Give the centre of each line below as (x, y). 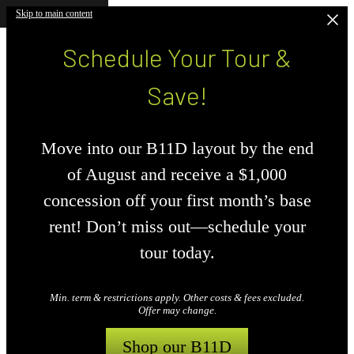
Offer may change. (177, 310)
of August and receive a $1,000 (177, 175)
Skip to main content (54, 13)
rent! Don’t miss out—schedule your (177, 227)
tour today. (177, 253)
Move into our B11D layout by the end (177, 149)
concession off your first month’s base (177, 201)
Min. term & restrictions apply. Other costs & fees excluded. (177, 297)
